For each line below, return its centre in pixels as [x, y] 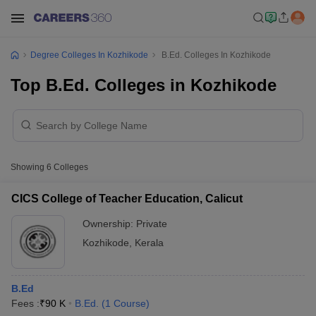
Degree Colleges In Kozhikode [89, 55]
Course [130, 303]
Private [152, 224]
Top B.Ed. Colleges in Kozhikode [144, 85]
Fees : [25, 303]
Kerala [149, 243]
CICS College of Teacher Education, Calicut [127, 199]
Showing [29, 167]
